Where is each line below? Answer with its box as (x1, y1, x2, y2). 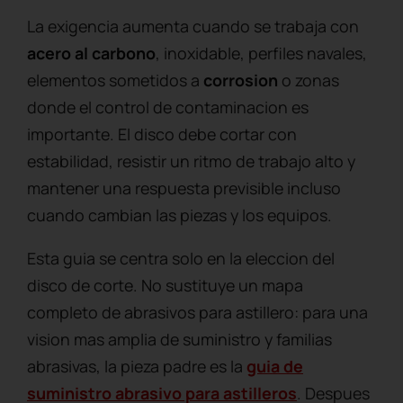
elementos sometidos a (27, 68, 203, 91)
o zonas (278, 68, 339, 91)
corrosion (203, 68, 278, 91)
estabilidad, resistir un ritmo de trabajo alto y (27, 149, 355, 172)
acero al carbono (27, 41, 156, 64)
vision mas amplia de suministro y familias (27, 327, 332, 350)
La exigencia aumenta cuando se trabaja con (27, 14, 359, 37)
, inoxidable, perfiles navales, (156, 41, 367, 64)
